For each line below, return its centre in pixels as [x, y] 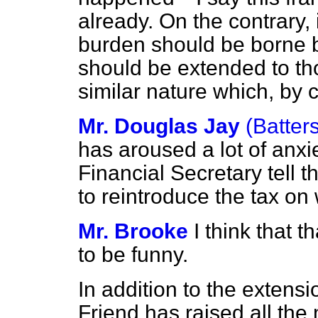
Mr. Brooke [133, 231]
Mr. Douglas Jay [159, 126]
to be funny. [133, 254]
